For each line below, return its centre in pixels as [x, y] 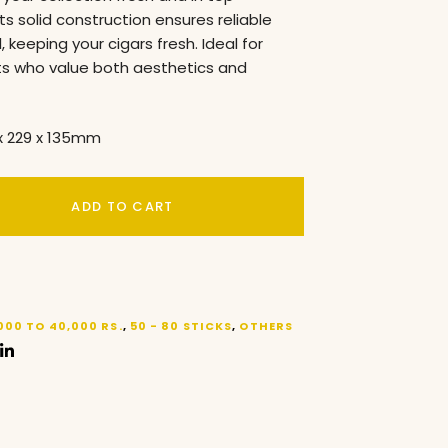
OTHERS [266, 325]
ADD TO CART [122, 206]
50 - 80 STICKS [181, 325]
